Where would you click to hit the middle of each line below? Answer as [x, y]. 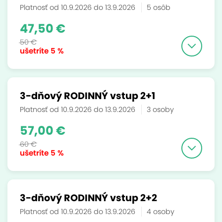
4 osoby [161, 212]
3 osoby [160, 110]
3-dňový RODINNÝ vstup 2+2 [88, 198]
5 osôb [159, 7]
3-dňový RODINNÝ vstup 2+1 [87, 96]
